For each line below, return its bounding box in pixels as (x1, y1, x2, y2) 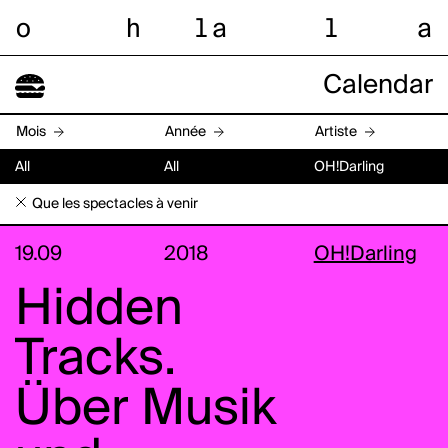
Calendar (323, 72, 433, 99)
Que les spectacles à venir (32, 197, 198, 212)
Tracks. (15, 334, 176, 385)
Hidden (15, 284, 183, 335)
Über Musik (15, 384, 276, 435)
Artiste (314, 124, 357, 139)
